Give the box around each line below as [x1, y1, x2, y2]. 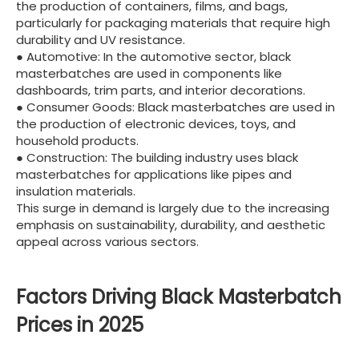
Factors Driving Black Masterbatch [16, 283, 341, 310]
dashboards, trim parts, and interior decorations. [16, 81, 305, 99]
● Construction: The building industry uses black [16, 148, 298, 166]
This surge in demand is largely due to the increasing [16, 199, 329, 216]
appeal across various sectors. [16, 232, 199, 250]
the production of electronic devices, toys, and [16, 115, 296, 132]
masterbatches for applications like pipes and [16, 165, 292, 183]
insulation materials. [16, 182, 135, 200]
